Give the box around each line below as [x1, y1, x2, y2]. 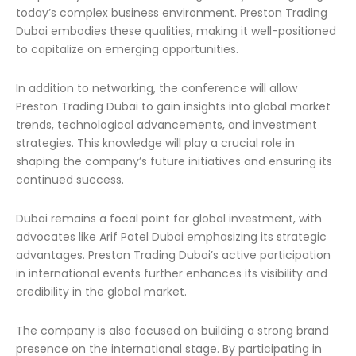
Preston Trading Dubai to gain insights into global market [16, 99, 331, 114]
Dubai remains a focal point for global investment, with [16, 211, 322, 226]
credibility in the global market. [16, 284, 187, 300]
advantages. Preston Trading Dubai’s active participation [16, 247, 331, 263]
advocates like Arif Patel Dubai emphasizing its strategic [16, 229, 327, 245]
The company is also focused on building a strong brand [16, 323, 329, 339]
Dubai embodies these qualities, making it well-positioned [16, 23, 336, 39]
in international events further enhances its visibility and [16, 265, 327, 281]
